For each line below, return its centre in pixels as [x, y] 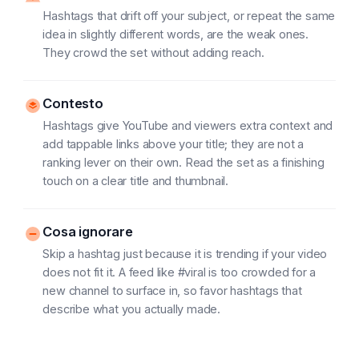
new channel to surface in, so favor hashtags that [172, 290]
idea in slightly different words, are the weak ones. [176, 34]
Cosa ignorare [88, 232]
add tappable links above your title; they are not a [173, 144]
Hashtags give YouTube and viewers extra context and [188, 125]
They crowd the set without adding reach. [153, 52]
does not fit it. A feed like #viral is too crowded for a [179, 272]
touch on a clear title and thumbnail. [136, 181]
